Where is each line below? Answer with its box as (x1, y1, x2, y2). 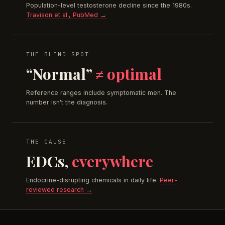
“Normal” (26, 63, 95, 84)
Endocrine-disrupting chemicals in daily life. (26, 176, 160, 184)
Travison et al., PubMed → (26, 11, 106, 19)
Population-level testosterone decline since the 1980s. (26, 1, 192, 9)
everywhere (72, 151, 153, 171)
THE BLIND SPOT (26, 50, 89, 58)
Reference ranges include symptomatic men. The (26, 88, 176, 96)
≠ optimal (95, 63, 162, 84)
